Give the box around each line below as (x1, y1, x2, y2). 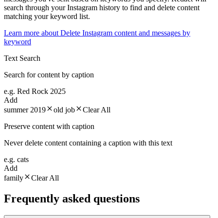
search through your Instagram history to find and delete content (4, 3, 200, 12)
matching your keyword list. (4, 12, 90, 20)
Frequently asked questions (4, 192, 140, 205)
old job (54, 105, 75, 114)
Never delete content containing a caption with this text (4, 138, 172, 147)
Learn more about (4, 28, 60, 37)
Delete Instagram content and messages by (60, 28, 190, 37)
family (4, 173, 23, 182)
